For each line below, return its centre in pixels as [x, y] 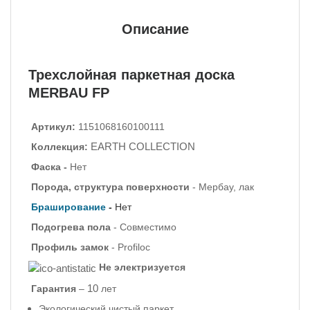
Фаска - [49, 167]
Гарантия [54, 288]
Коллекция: [60, 147]
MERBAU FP [69, 93]
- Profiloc [131, 247]
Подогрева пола [71, 227]
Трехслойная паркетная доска [131, 75]
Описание [155, 29]
